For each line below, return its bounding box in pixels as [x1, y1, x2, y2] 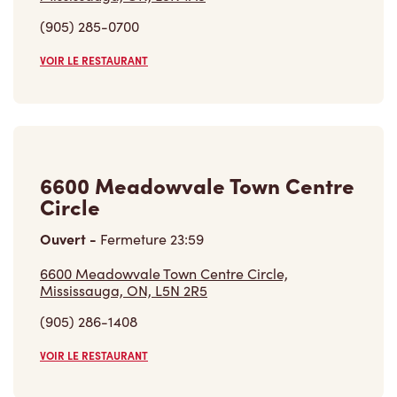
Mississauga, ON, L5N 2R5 [40, 281, 207, 300]
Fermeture [97, 230, 170, 249]
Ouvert [40, 229, 90, 249]
